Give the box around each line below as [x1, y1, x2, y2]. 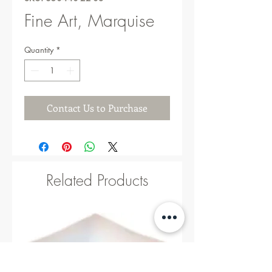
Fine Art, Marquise [24, 9, 154, 32]
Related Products [46, 169, 148, 191]
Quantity [24, 44, 53, 55]
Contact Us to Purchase [47, 101, 148, 114]
